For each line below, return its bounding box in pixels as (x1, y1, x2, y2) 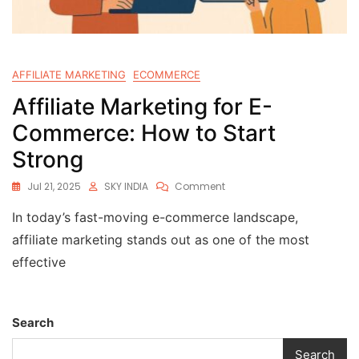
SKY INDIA (104, 179, 148, 193)
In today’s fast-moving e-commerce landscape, (12, 209, 298, 225)
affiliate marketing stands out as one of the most (12, 232, 309, 248)
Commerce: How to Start (12, 119, 276, 147)
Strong (12, 146, 83, 173)
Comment (175, 179, 225, 193)
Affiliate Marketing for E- (12, 93, 272, 120)
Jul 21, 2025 (27, 179, 81, 193)
